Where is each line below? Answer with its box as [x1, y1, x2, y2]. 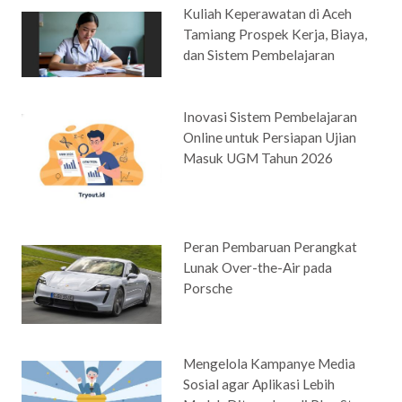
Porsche [183, 280, 233, 297]
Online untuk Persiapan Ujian [183, 128, 357, 145]
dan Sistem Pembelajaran [183, 47, 336, 64]
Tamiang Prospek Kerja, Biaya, [183, 26, 368, 43]
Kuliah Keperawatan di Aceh [183, 5, 353, 22]
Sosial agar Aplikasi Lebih [183, 375, 336, 392]
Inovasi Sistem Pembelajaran [183, 108, 358, 125]
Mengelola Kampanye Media [183, 354, 356, 371]
